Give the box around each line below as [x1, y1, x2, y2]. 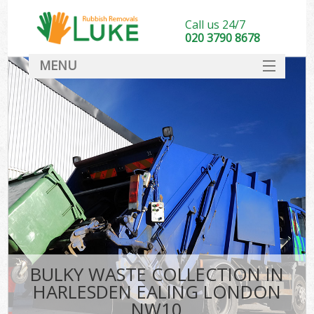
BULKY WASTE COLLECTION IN [29, 262, 284, 287]
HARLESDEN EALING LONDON [32, 280, 281, 305]
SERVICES [129, 83, 184, 101]
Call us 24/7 [184, 17, 245, 32]
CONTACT [127, 195, 187, 212]
